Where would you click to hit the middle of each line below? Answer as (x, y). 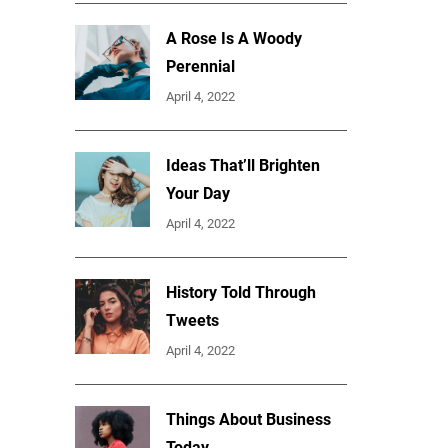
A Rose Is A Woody (234, 38)
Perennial (201, 66)
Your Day (198, 193)
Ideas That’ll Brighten (243, 165)
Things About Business (249, 419)
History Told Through (241, 292)
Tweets (193, 320)
